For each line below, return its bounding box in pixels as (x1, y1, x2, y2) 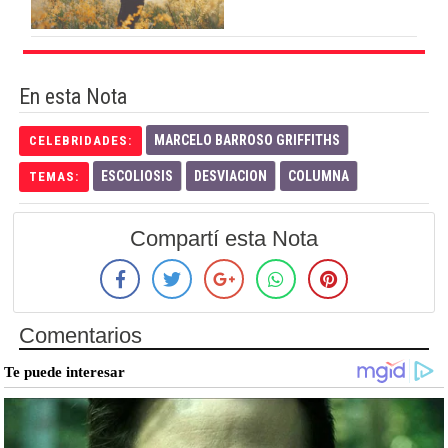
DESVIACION (194, 167, 267, 184)
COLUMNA (288, 167, 349, 184)
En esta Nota (19, 83, 127, 109)
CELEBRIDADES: (29, 132, 132, 148)
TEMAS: (29, 168, 79, 184)
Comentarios (19, 323, 142, 349)
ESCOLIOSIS (101, 167, 173, 184)
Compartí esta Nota (130, 226, 318, 252)
